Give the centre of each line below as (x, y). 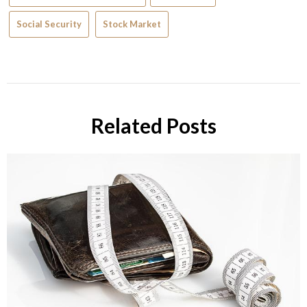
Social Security (49, 24)
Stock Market (132, 24)
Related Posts (153, 125)
